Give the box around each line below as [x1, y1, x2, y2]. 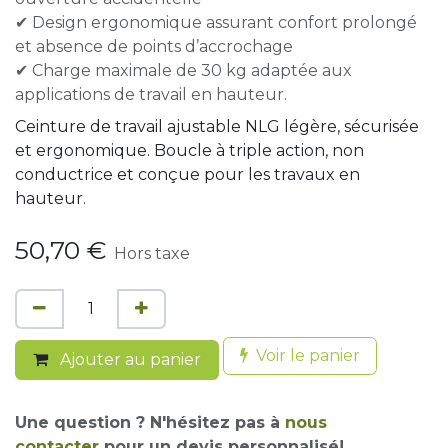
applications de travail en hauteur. [15, 85, 287, 105]
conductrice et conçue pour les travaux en [15, 165, 360, 185]
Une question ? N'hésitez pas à [15, 413, 285, 433]
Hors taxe [114, 244, 190, 264]
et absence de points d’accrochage [15, 37, 293, 57]
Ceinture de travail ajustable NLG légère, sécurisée [15, 117, 419, 137]
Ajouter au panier [56, 350, 201, 370]
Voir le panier [256, 346, 360, 366]
